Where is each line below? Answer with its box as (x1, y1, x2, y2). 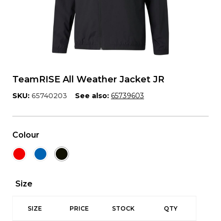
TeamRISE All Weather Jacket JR (12, 74, 164, 85)
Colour (12, 130, 39, 140)
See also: (75, 91, 109, 100)
